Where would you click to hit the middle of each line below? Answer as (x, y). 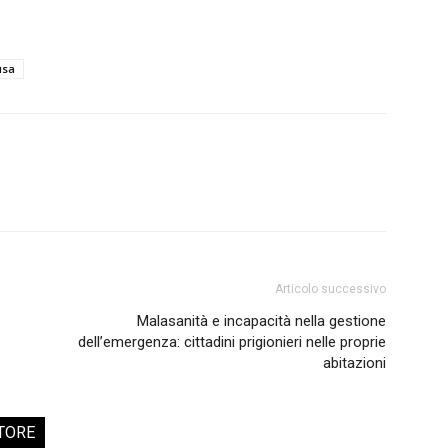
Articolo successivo (330, 288)
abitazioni (354, 362)
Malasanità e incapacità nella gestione (261, 320)
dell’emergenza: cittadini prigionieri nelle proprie (232, 341)
